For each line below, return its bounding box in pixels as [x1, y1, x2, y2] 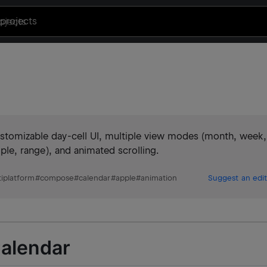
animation [140, 173, 178, 182]
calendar [79, 173, 111, 182]
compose [39, 173, 74, 182]
